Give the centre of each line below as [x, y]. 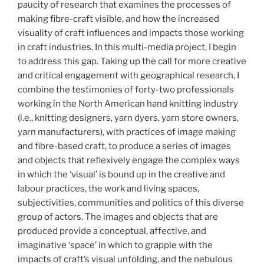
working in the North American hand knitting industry [128, 103]
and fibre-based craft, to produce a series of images [124, 146]
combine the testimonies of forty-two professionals [126, 89]
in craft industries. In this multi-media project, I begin [127, 47]
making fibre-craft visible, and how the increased [118, 19]
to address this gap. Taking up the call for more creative [132, 61]
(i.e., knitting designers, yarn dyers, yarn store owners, [128, 118]
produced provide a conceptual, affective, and [112, 231]
